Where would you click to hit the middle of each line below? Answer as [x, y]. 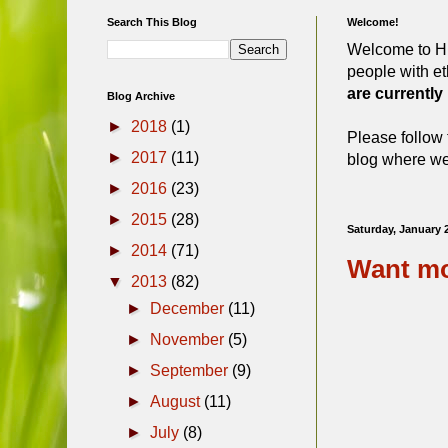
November [189, 339]
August [177, 401]
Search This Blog [152, 21]
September [191, 370]
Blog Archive [141, 95]
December [189, 308]
